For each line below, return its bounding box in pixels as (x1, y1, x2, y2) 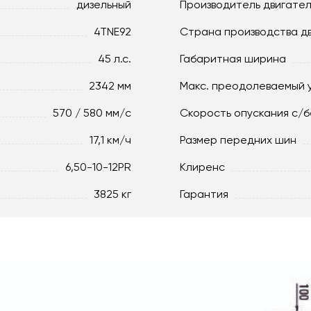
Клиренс (180, 160, 225, 174)
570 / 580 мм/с (53, 106, 131, 119)
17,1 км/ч (90, 133, 131, 146)
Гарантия (180, 187, 228, 201)
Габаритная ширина (180, 51, 286, 65)
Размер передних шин (180, 133, 296, 146)
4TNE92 (94, 24, 131, 38)
